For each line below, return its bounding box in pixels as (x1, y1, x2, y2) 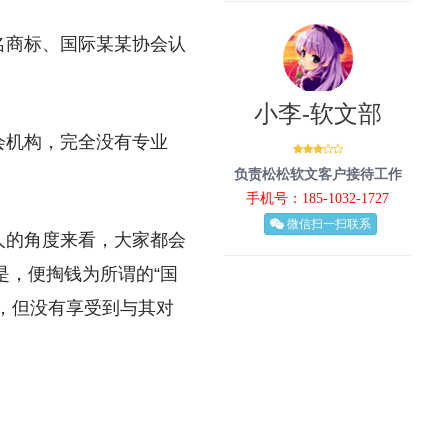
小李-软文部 (253, 99, 382, 127)
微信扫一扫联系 (283, 216, 371, 231)
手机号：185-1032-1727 (246, 190, 390, 206)
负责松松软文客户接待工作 (233, 165, 402, 182)
